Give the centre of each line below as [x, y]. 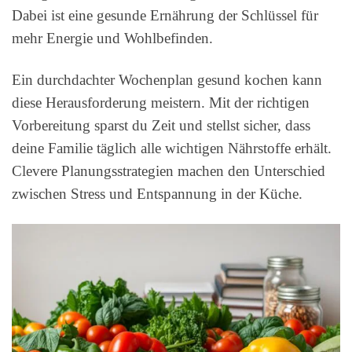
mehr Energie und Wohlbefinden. [112, 38]
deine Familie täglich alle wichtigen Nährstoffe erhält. [172, 148]
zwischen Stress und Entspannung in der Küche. [157, 194]
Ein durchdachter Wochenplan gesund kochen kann [167, 80]
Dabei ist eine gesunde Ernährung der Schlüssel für [165, 16]
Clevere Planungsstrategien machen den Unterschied [169, 171]
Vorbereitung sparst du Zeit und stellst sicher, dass [161, 126]
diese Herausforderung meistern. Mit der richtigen [161, 103]
